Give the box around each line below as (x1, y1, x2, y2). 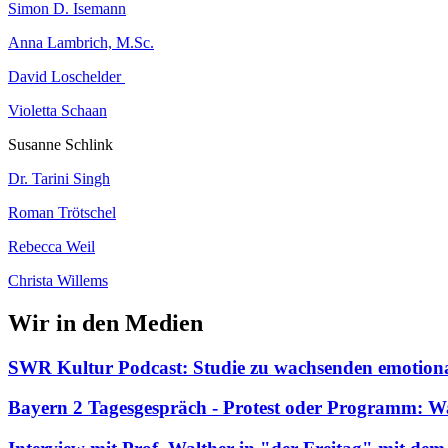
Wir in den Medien (8, 309, 203, 336)
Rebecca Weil (8, 237, 95, 255)
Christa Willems (8, 271, 108, 289)
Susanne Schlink (8, 135, 113, 153)
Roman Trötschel (8, 203, 116, 221)
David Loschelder (8, 67, 125, 85)
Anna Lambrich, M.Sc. (8, 33, 154, 51)
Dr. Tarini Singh (8, 169, 110, 187)
